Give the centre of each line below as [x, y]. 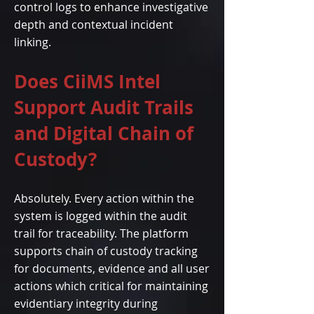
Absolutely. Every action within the [104, 198]
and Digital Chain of [104, 133]
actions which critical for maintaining [111, 286]
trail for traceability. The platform [101, 233]
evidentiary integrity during [86, 303]
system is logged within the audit [101, 216]
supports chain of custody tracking [106, 251]
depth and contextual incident [94, 25]
